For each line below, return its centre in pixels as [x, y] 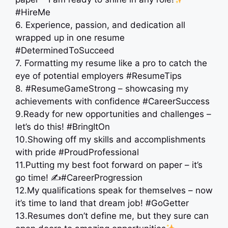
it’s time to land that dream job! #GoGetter [102, 203]
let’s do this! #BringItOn [63, 127]
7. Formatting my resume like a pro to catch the [111, 63]
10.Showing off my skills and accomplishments [110, 139]
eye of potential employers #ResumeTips [98, 76]
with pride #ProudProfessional [77, 152]
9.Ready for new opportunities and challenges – [113, 114]
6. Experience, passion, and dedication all [100, 25]
